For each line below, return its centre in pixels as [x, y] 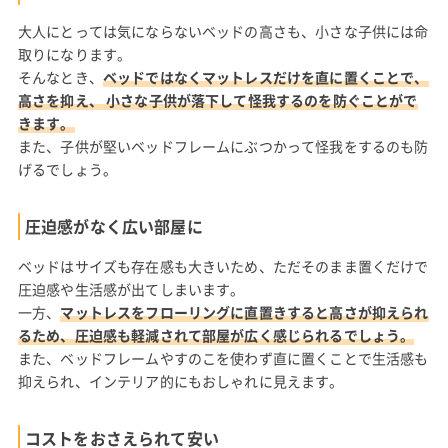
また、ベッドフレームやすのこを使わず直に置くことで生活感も [223, 358]
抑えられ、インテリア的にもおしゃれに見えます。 [180, 381]
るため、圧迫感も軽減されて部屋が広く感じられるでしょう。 [216, 335]
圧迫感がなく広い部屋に [113, 226]
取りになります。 [74, 54]
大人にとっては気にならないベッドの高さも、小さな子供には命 [223, 31]
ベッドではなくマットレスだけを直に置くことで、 [265, 77]
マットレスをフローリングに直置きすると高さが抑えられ [244, 312]
